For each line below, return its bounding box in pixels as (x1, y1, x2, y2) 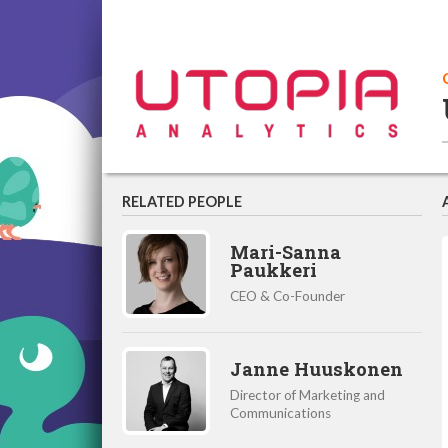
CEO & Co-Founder (230, 287, 345, 304)
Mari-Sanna (230, 239, 341, 264)
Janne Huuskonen (230, 356, 403, 381)
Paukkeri (230, 257, 317, 282)
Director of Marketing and (230, 386, 385, 403)
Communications (230, 404, 331, 421)
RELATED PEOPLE (122, 192, 242, 210)
